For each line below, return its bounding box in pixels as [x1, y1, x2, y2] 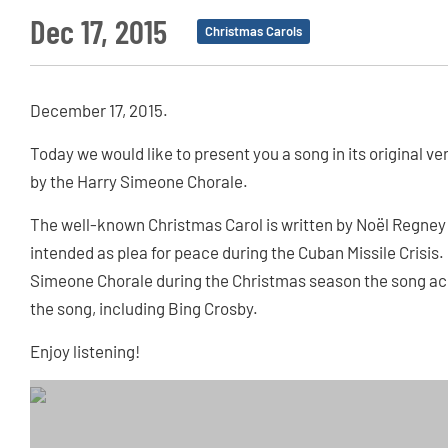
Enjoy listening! [30, 341, 140, 362]
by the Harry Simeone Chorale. [30, 171, 248, 192]
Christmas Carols [205, 23, 302, 40]
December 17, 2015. [30, 100, 168, 121]
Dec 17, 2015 [30, 11, 167, 52]
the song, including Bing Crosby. [30, 298, 258, 319]
